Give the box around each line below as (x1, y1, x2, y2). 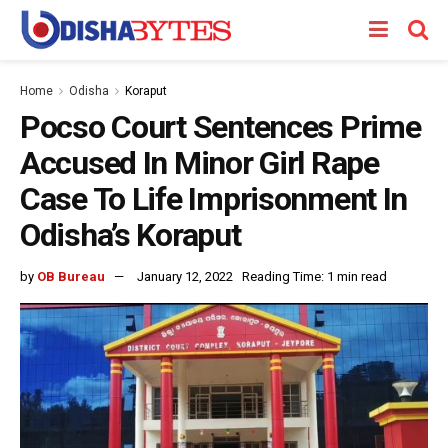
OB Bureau (37, 268, 105, 284)
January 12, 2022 (137, 268, 233, 284)
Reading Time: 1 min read (242, 268, 387, 284)
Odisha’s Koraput (20, 216, 241, 254)
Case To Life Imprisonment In (20, 180, 408, 218)
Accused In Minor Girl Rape (20, 144, 379, 182)
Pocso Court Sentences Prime (20, 108, 421, 146)
